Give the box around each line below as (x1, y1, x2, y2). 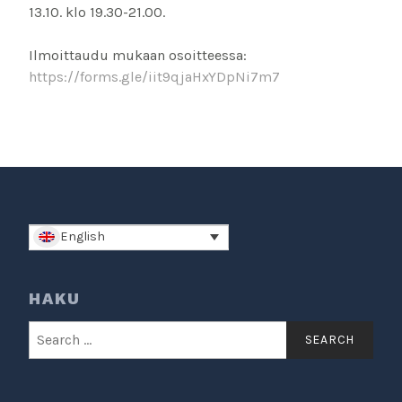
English (59, 229, 105, 245)
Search (28, 321, 71, 337)
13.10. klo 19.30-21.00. (29, 3, 165, 21)
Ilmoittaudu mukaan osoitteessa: (29, 46, 247, 64)
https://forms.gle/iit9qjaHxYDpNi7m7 (29, 67, 280, 85)
